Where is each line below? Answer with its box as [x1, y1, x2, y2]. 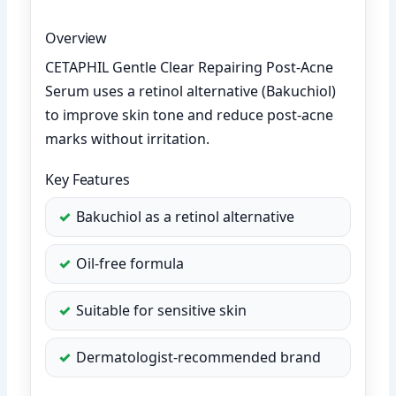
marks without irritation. [45, 128, 210, 148]
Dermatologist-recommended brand [76, 346, 322, 367]
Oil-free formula [76, 253, 185, 273]
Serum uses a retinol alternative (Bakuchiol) [45, 80, 337, 101]
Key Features [45, 169, 130, 189]
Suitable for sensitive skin [76, 300, 247, 320]
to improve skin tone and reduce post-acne [45, 104, 334, 125]
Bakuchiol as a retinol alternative [76, 206, 295, 226]
